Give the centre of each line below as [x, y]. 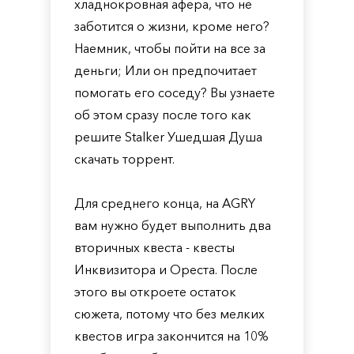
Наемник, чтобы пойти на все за [170, 48]
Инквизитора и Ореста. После [166, 269]
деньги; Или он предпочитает [166, 70]
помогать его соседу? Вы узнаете [175, 92]
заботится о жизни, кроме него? [172, 26]
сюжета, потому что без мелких [169, 314]
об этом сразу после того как [163, 115]
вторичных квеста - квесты [154, 247]
